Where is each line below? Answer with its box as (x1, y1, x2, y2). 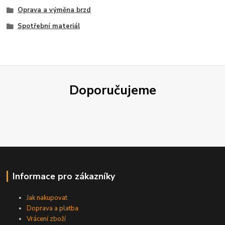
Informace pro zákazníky (12, 170, 115, 183)
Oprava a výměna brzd (17, 6, 91, 15)
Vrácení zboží (27, 214, 66, 223)
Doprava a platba (27, 203, 79, 213)
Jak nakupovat (27, 193, 68, 202)
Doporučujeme (69, 81, 156, 99)
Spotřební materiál (17, 21, 80, 31)
